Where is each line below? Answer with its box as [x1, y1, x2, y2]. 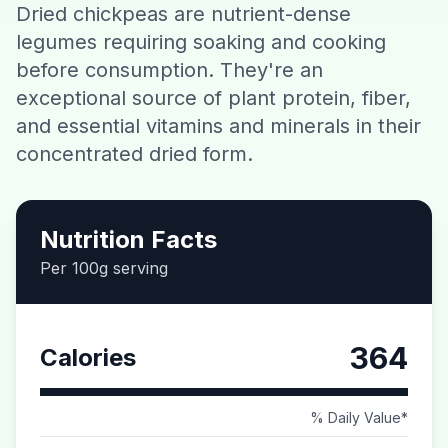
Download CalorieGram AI [134, 73, 314, 90]
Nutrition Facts [40, 225, 217, 254]
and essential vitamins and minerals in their [16, 114, 421, 138]
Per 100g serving [40, 258, 168, 278]
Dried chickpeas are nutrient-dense [16, 2, 351, 26]
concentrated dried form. [16, 142, 253, 166]
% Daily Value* [310, 409, 408, 426]
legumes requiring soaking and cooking [16, 30, 386, 54]
